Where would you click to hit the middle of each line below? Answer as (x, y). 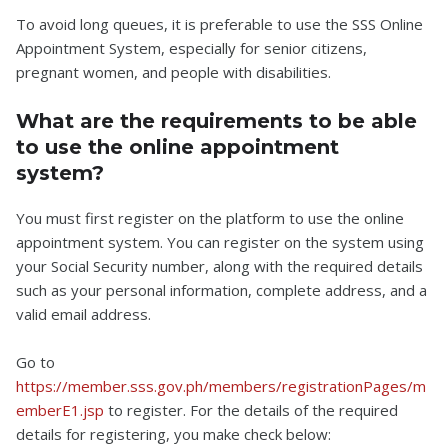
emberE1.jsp (60, 410)
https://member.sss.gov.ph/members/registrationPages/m (221, 386)
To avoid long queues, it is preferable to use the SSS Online (219, 24)
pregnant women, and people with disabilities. (173, 72)
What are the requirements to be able (216, 121)
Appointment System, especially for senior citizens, (191, 48)
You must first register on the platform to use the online (210, 218)
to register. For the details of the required (251, 410)
